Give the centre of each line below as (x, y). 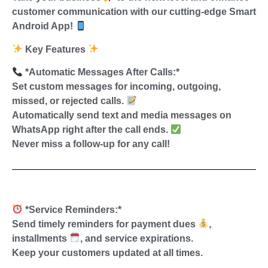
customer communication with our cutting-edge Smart (134, 12)
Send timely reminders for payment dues (105, 224)
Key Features (56, 49)
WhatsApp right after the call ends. (91, 130)
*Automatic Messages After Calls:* (101, 72)
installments (41, 238)
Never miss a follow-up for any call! (91, 144)
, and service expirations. (137, 238)
